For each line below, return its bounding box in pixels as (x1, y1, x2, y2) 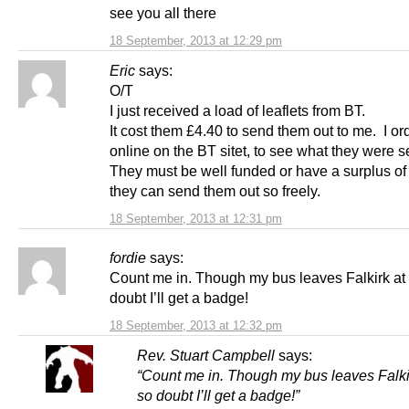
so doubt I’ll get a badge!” (137, 386, 299, 404)
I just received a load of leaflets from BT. (110, 101, 372, 119)
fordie (110, 248, 146, 266)
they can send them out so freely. (110, 182, 339, 199)
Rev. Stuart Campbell (137, 346, 275, 363)
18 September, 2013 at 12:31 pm (110, 211, 282, 225)
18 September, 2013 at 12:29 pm (110, 33, 282, 47)
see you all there (110, 4, 216, 21)
